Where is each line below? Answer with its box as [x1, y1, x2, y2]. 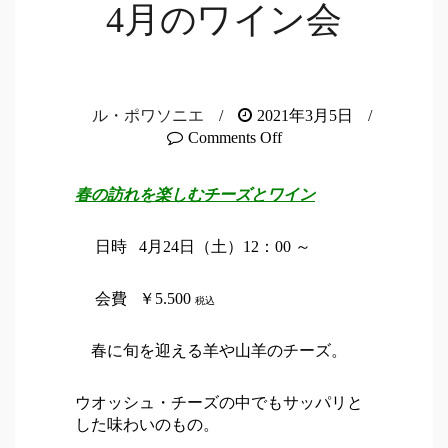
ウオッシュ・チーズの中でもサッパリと [75, 394, 363, 412]
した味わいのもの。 [75, 416, 219, 434]
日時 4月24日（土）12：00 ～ [75, 238, 311, 256]
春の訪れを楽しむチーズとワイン [75, 186, 315, 204]
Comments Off [187, 129, 282, 147]
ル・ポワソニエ [91, 107, 204, 125]
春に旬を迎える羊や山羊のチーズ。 [75, 342, 347, 360]
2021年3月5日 [256, 107, 353, 125]
